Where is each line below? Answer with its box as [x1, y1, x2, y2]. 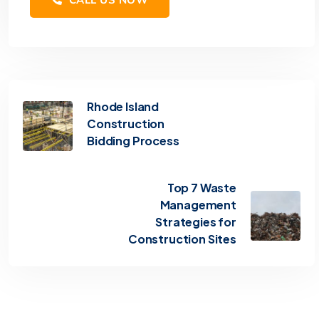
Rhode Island [87, 99, 159, 115]
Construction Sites [127, 231, 236, 247]
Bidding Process [87, 133, 179, 149]
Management [159, 197, 236, 213]
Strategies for [155, 214, 236, 230]
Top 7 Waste [167, 180, 236, 196]
